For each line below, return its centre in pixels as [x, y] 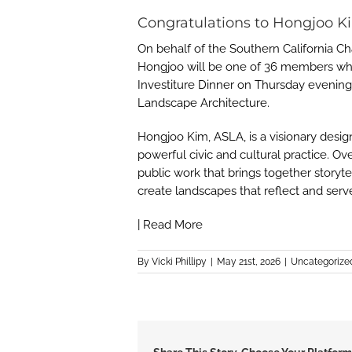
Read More [172, 225]
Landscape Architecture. [203, 103]
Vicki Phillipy [179, 262]
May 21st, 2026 [248, 262]
